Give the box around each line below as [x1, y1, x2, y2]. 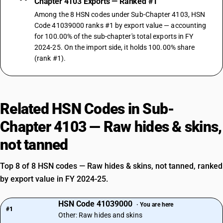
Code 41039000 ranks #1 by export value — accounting [34, 21, 207, 29]
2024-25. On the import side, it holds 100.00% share [34, 43, 195, 51]
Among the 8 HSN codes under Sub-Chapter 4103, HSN [34, 10, 206, 18]
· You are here [136, 201, 174, 208]
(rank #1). [34, 54, 66, 62]
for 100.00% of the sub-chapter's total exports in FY [34, 32, 194, 40]
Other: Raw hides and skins [58, 211, 142, 219]
